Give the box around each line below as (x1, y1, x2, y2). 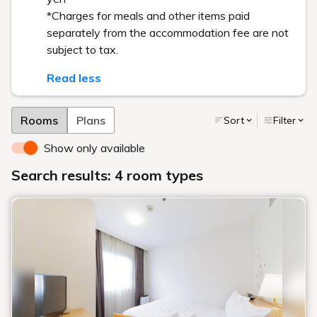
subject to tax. (47, 42, 118, 57)
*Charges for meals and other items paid (47, 8, 250, 23)
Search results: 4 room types (11, 166, 203, 184)
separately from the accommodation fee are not (47, 25, 289, 40)
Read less (47, 71, 101, 85)
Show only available (44, 141, 145, 155)
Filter (273, 113, 296, 127)
